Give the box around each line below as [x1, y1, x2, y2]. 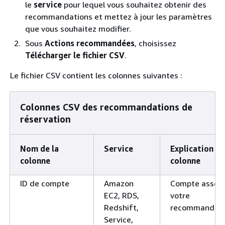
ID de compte [20, 178, 69, 188]
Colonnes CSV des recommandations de [20, 101, 192, 113]
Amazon [104, 178, 134, 188]
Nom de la [20, 143, 59, 154]
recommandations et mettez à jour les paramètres [25, 11, 212, 22]
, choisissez [135, 38, 176, 48]
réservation [20, 113, 71, 125]
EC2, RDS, [104, 190, 139, 200]
